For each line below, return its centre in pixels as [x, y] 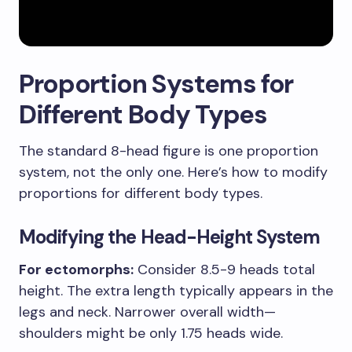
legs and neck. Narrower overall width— [147, 312]
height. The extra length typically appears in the [176, 290]
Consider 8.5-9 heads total [224, 269]
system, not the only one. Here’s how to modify [173, 172]
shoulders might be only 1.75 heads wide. [151, 333]
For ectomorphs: [76, 269]
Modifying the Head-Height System [170, 236]
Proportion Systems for [156, 83]
